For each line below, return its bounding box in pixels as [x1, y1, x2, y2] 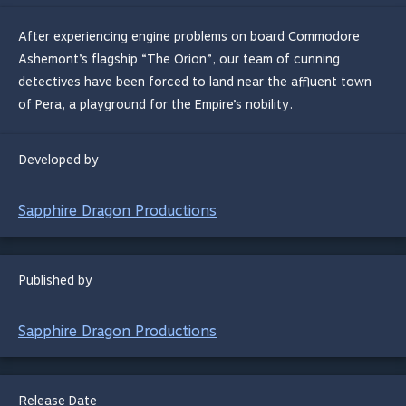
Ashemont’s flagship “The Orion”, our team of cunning [18, 52, 340, 66]
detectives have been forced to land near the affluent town [18, 74, 372, 89]
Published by [19, 273, 92, 287]
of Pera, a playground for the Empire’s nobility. [18, 97, 293, 111]
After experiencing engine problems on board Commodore [18, 29, 360, 43]
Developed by [19, 152, 99, 167]
